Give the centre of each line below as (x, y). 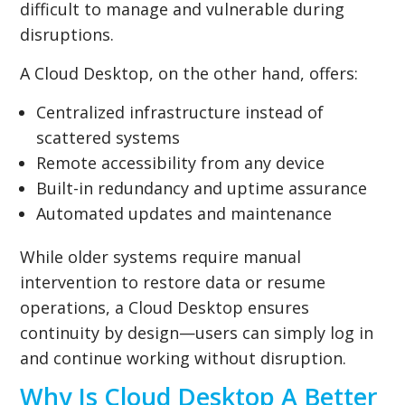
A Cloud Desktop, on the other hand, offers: (189, 73)
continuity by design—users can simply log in (197, 332)
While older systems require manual (161, 256)
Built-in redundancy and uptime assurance (202, 188)
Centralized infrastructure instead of (180, 112)
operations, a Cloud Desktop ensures (165, 307)
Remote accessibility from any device (181, 162)
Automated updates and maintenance (184, 213)
